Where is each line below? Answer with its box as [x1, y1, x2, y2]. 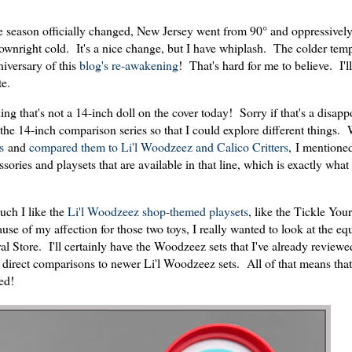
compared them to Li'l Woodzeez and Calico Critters [29, 138, 288, 156]
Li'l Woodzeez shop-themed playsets [68, 203, 248, 220]
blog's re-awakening [79, 57, 178, 74]
